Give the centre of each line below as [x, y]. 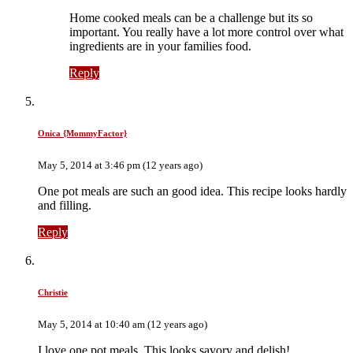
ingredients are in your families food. [160, 46]
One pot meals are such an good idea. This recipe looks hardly [192, 191]
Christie [53, 293]
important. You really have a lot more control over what [206, 32]
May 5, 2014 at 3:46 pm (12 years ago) [120, 165]
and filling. [65, 206]
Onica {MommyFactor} [82, 134]
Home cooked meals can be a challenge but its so [191, 18]
